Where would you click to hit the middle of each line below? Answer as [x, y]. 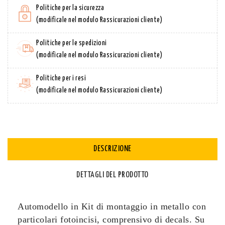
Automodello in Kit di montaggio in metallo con [112, 206]
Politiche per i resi [61, 78]
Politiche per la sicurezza [70, 8]
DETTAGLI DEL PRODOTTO [113, 175]
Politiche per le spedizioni [72, 43]
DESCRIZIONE [113, 149]
